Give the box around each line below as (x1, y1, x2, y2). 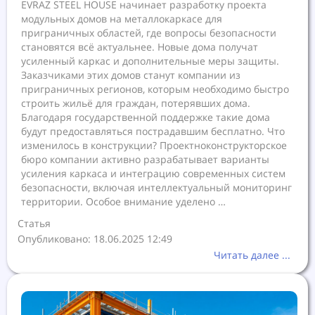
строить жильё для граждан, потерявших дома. (21, 96, 250, 110)
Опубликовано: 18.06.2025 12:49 (18, 231, 172, 245)
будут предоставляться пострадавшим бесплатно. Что (21, 124, 285, 138)
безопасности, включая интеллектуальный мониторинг (21, 180, 292, 194)
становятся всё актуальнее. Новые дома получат (21, 39, 258, 53)
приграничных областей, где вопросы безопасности (21, 25, 276, 39)
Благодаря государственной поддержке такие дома (21, 110, 270, 124)
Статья (18, 216, 53, 230)
